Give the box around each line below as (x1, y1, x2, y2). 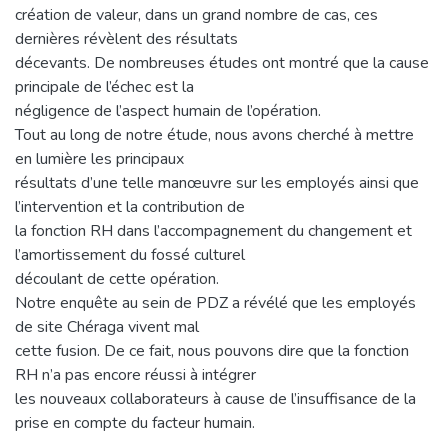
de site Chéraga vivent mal (15, 315, 199, 338)
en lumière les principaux (15, 147, 184, 170)
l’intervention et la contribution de (15, 195, 245, 218)
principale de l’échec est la (15, 75, 194, 98)
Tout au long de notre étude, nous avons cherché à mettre (15, 123, 414, 146)
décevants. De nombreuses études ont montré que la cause (15, 51, 429, 74)
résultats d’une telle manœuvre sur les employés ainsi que (15, 171, 419, 194)
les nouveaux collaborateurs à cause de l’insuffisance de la (15, 387, 416, 410)
